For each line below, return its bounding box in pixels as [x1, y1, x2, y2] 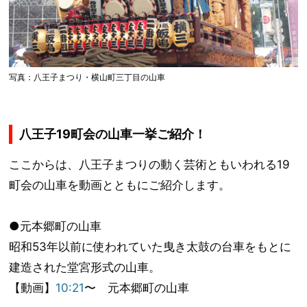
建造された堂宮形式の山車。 [9, 260, 161, 274]
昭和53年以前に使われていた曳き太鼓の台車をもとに [9, 239, 292, 254]
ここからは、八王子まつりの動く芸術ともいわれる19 [9, 157, 291, 171]
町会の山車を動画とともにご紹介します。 [9, 177, 231, 192]
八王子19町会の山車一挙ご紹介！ [19, 126, 207, 141]
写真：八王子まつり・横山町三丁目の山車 [9, 71, 166, 82]
